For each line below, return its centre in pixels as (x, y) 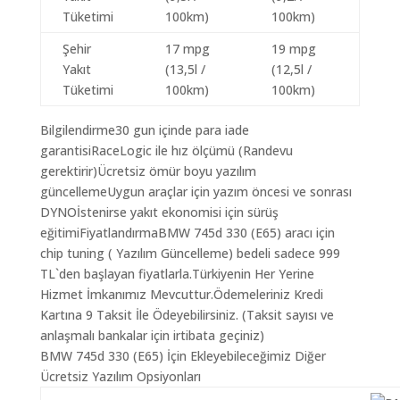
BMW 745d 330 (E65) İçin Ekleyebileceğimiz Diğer (183, 356)
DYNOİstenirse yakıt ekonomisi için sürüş (159, 212)
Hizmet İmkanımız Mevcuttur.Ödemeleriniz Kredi (181, 294)
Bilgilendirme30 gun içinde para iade (144, 130)
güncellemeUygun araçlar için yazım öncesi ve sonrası (196, 192)
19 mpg (293, 49)
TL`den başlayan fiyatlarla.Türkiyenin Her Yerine (177, 274)
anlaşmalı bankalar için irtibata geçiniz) (152, 335)
